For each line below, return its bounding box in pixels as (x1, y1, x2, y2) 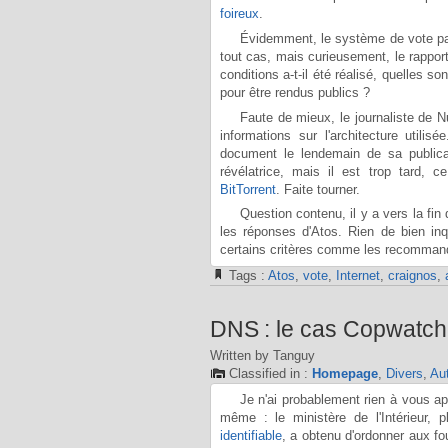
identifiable (219, 427, 282, 443)
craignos (387, 267, 437, 283)
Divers (385, 366, 423, 382)
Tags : (228, 267, 268, 283)
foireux (219, 6, 259, 22)
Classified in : (228, 366, 312, 382)
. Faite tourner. (275, 181, 360, 197)
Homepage (311, 366, 378, 382)
